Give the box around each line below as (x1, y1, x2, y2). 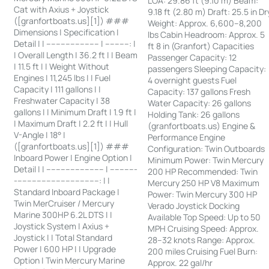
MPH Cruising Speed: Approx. (148, 222, 259, 234)
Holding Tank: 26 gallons (148, 108, 240, 120)
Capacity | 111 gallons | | (14, 83, 101, 95)
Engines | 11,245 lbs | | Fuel (14, 71, 111, 83)
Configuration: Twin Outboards (148, 142, 265, 154)
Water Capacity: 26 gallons (148, 97, 252, 109)
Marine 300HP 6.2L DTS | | (14, 208, 113, 220)
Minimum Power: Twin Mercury (148, 154, 264, 166)
